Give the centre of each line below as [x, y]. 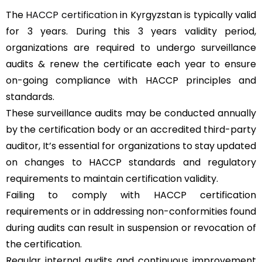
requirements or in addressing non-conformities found [131, 212]
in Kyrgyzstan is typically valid [187, 15]
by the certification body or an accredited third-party [131, 130]
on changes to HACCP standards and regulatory [131, 163]
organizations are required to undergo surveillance [131, 48]
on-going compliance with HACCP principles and [131, 81]
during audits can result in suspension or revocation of [131, 228]
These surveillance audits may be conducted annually [131, 113]
